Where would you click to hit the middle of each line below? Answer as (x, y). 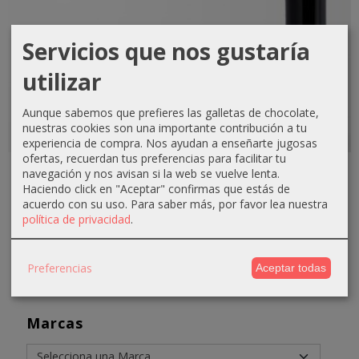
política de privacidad (77, 219)
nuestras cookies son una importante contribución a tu (165, 127)
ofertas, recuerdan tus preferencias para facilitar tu (154, 158)
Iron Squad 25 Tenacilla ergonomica (227, 169)
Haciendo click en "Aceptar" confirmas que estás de (156, 188)
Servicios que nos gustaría (166, 51)
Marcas (55, 323)
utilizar (62, 81)
